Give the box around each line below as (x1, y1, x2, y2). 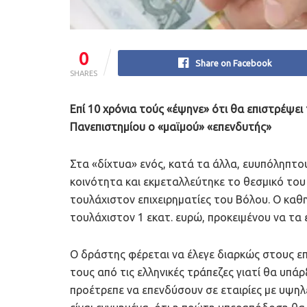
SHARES (70, 69, 97, 78)
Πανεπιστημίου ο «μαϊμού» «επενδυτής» (70, 121, 271, 134)
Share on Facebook (195, 58, 272, 69)
